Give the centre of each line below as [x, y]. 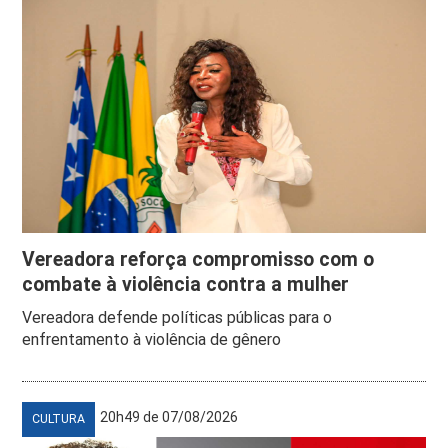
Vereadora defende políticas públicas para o [177, 317]
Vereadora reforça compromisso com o [198, 259]
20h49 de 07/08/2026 [169, 416]
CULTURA [59, 418]
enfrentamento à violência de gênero [152, 339]
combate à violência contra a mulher [186, 284]
